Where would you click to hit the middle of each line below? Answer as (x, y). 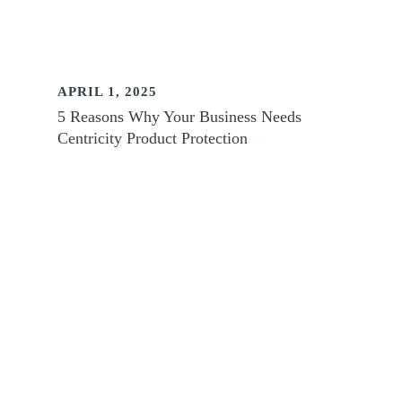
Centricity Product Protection (153, 138)
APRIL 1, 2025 (108, 91)
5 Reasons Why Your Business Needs (180, 116)
